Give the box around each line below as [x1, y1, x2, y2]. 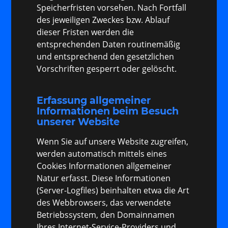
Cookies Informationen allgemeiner [37, 160, 172, 172]
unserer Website [37, 116, 120, 128]
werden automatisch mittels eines [37, 148, 167, 160]
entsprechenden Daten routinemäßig [37, 38, 181, 50]
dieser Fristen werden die [37, 26, 134, 38]
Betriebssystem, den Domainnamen [37, 209, 175, 221]
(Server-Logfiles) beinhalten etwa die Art [37, 185, 190, 196]
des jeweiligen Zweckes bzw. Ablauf [37, 14, 170, 25]
